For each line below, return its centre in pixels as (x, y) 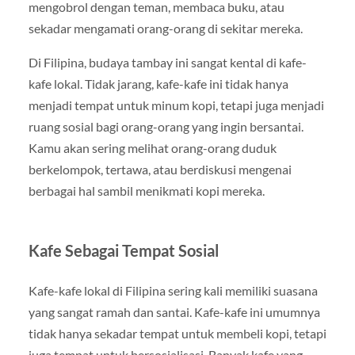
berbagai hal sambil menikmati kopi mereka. (146, 191)
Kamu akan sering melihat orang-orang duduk (152, 148)
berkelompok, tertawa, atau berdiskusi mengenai (160, 169)
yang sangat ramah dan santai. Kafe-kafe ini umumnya (174, 312)
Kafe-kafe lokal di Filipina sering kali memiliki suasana (173, 290)
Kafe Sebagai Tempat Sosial (123, 250)
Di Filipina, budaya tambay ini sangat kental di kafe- (167, 62)
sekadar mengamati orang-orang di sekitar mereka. (165, 28)
